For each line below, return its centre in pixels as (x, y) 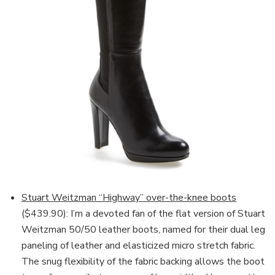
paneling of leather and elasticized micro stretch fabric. (138, 245)
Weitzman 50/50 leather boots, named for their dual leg (143, 229)
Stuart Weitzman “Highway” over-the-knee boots (129, 197)
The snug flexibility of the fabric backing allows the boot (143, 261)
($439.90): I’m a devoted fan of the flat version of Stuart (143, 213)
